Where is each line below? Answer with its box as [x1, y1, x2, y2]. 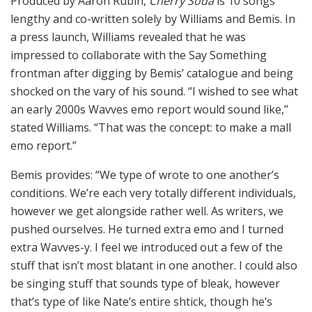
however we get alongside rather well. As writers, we [10, 203, 283, 219]
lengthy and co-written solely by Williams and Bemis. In [10, 10, 295, 26]
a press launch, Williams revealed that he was [10, 29, 246, 45]
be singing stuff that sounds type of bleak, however [10, 275, 280, 291]
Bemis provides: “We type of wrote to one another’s [10, 166, 279, 182]
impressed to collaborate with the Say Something [10, 47, 267, 63]
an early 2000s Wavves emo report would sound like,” [10, 101, 288, 117]
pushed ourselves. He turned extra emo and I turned [10, 221, 283, 237]
